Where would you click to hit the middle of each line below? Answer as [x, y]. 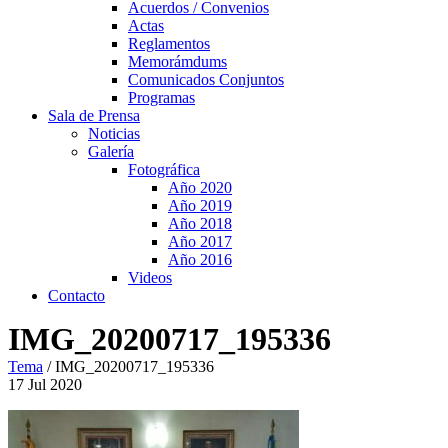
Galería [111, 151]
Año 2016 [200, 259]
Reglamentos [169, 43]
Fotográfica [164, 169]
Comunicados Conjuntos [206, 79]
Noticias [114, 133]
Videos [150, 277]
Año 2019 [200, 205]
